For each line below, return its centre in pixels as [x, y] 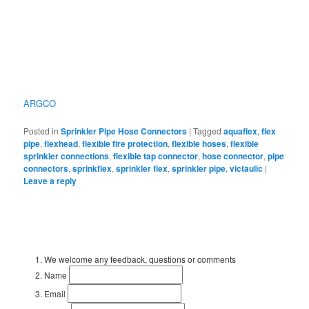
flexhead [61, 143]
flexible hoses [199, 143]
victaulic [247, 168]
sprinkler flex [142, 168]
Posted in [41, 130]
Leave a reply [50, 180]
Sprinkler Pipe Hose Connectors [124, 131]
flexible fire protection [125, 143]
